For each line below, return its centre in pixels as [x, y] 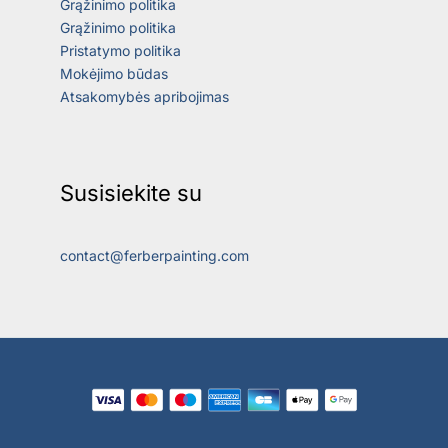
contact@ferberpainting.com [154, 255]
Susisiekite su [131, 192]
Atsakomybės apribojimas [144, 96]
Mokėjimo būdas [114, 73]
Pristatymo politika [120, 50]
